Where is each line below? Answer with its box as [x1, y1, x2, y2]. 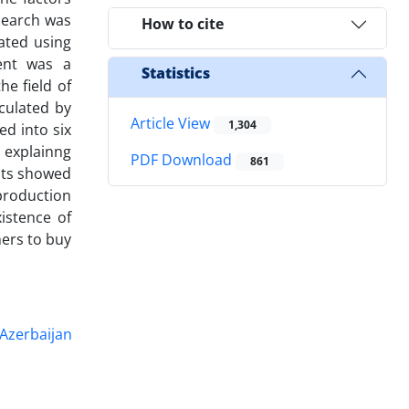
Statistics [142, 63, 210, 84]
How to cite [142, 14, 224, 35]
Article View [131, 112, 214, 133]
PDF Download [131, 150, 236, 171]
